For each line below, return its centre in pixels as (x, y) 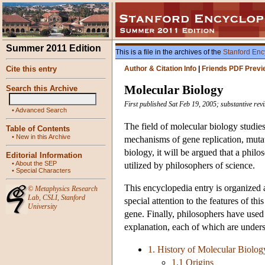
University (42, 206)
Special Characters (43, 170)
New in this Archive (43, 137)
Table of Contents (38, 129)
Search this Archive (42, 88)
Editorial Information (44, 155)
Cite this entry (31, 69)
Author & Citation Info (160, 69)
